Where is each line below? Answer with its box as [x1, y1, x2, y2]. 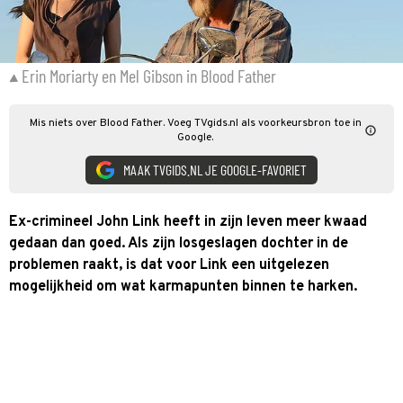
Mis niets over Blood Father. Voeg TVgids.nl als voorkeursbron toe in [29, 115, 362, 130]
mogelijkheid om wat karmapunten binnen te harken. [9, 277, 357, 296]
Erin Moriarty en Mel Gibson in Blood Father [22, 64, 276, 86]
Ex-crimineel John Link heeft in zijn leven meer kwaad [9, 212, 367, 231]
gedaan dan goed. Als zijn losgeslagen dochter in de [9, 234, 348, 253]
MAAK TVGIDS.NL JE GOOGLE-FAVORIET [123, 161, 307, 178]
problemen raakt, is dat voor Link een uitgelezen [9, 255, 329, 274]
